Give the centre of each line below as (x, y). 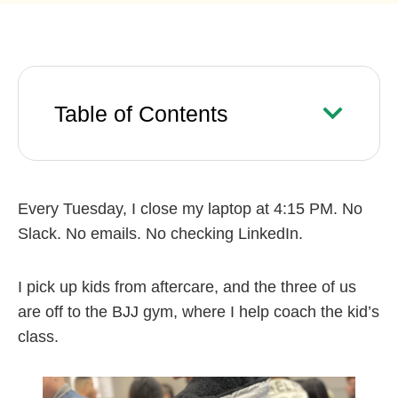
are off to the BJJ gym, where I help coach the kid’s (199, 311)
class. (38, 336)
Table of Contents (141, 113)
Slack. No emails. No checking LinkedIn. (160, 234)
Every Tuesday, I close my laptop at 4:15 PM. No (190, 209)
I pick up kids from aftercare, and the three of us (187, 287)
